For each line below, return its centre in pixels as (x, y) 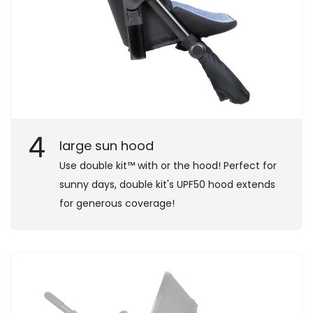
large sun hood (107, 145)
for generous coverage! (117, 203)
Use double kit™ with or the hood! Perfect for (168, 165)
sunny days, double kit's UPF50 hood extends (167, 184)
